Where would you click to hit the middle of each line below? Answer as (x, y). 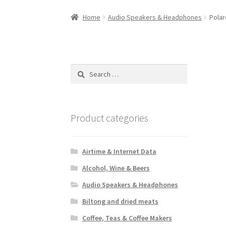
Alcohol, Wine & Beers (116, 168)
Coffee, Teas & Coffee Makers (127, 218)
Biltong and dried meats (120, 201)
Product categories (110, 118)
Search (81, 69)
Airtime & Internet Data (119, 151)
